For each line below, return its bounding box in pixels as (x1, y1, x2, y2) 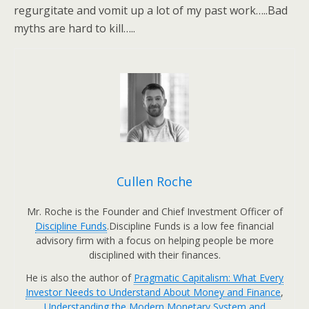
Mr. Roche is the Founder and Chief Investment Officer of (26, 205, 283, 218)
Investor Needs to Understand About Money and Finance (26, 286, 281, 299)
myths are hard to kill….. (14, 21, 135, 36)
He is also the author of (26, 271, 134, 284)
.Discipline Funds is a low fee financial (107, 219, 274, 232)
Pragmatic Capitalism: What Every (134, 271, 283, 284)
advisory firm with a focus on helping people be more (35, 234, 274, 247)
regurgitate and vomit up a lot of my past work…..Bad (14, 3, 288, 18)
